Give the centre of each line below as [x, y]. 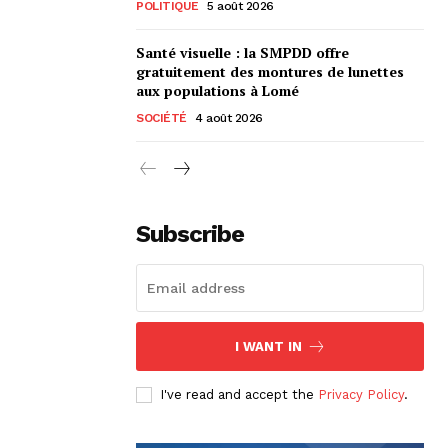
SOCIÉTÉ [161, 117]
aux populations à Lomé [217, 90]
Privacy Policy [361, 394]
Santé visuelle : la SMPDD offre [242, 52]
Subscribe [190, 233]
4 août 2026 [229, 117]
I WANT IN [268, 346]
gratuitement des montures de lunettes [270, 71]
